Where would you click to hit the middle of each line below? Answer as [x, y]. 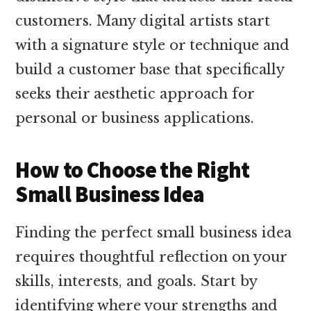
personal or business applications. [135, 118]
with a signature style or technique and [153, 45]
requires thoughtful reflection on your [151, 257]
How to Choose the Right [133, 170]
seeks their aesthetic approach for [135, 93]
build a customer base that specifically [150, 69]
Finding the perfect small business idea [154, 232]
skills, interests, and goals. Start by [136, 281]
